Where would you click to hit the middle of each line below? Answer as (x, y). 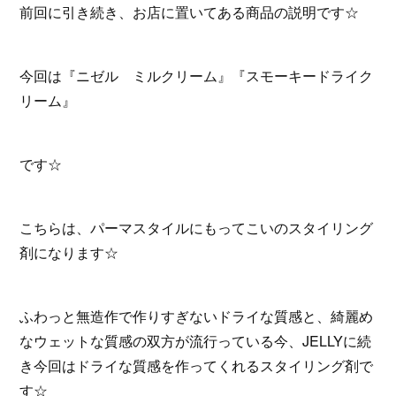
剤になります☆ (69, 252)
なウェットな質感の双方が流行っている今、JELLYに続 (196, 341)
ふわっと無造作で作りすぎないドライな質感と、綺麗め (197, 316)
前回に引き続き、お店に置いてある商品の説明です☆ (190, 12)
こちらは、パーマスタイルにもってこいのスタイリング (197, 228)
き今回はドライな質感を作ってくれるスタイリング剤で (197, 366)
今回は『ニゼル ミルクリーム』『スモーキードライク (197, 76)
